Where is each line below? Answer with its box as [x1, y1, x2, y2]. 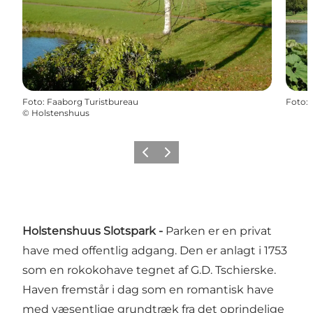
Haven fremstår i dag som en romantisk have [22, 282, 274, 296]
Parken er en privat [166, 224, 272, 238]
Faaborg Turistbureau [47, 96, 138, 107]
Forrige [136, 151, 168, 162]
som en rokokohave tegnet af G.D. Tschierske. [22, 263, 276, 277]
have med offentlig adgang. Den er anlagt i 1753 [22, 243, 287, 257]
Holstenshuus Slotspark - [22, 224, 166, 238]
